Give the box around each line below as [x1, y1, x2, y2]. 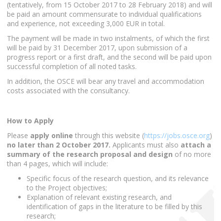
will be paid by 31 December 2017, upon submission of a [7, 43, 187, 53]
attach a [181, 140, 211, 149]
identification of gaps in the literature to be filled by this [27, 202, 202, 212]
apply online [30, 130, 75, 140]
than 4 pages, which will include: [7, 158, 108, 168]
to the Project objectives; [27, 183, 107, 193]
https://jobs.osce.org [144, 130, 210, 140]
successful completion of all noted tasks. [7, 62, 137, 72]
